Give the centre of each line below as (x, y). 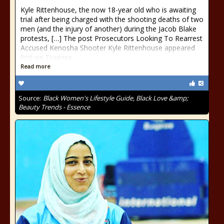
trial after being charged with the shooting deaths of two (112, 19)
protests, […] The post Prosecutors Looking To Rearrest (111, 38)
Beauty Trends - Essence (54, 107)
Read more (35, 66)
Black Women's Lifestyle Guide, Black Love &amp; (115, 98)
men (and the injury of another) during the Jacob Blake (108, 29)
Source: (31, 98)
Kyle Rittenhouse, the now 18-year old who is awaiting (108, 10)
